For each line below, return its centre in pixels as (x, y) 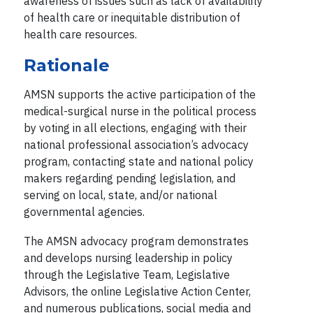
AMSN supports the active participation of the (139, 94)
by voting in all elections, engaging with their (135, 128)
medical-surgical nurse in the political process (140, 111)
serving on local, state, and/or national (120, 195)
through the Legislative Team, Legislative (126, 274)
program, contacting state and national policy (138, 161)
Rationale (66, 65)
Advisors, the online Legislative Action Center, (137, 291)
